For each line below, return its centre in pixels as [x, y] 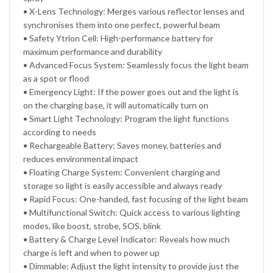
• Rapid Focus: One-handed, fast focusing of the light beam [136, 199]
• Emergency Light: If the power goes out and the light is [131, 91]
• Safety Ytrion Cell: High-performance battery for [119, 38]
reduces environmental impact [81, 158]
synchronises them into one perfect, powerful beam [122, 24]
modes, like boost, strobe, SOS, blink [92, 225]
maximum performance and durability [93, 51]
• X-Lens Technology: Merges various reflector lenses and [134, 11]
